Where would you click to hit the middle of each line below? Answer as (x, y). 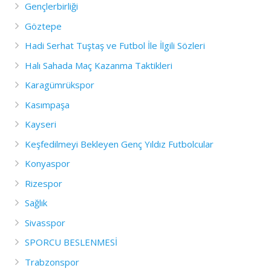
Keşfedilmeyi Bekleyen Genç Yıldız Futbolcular (119, 144)
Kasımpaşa (47, 104)
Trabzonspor (52, 262)
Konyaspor (47, 164)
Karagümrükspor (59, 85)
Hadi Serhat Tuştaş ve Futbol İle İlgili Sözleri (115, 46)
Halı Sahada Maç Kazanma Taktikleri (98, 65)
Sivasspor (45, 222)
